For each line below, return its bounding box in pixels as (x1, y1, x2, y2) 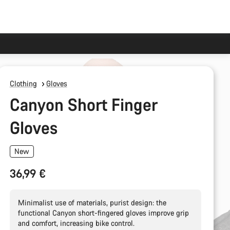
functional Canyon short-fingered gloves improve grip (17, 208, 189, 218)
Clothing (9, 79, 37, 88)
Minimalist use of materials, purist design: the (17, 198, 166, 207)
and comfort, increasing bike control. (17, 218, 135, 228)
